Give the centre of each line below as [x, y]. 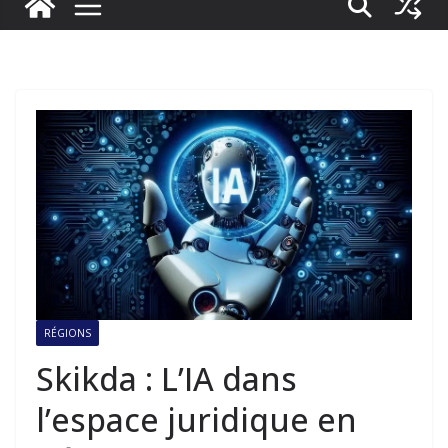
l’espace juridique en [196, 419]
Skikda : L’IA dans [166, 378]
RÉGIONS [67, 332]
